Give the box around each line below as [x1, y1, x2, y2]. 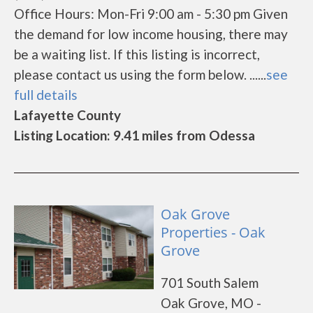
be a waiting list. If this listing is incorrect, [14, 46, 260, 62]
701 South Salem [161, 275, 259, 291]
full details [14, 87, 78, 103]
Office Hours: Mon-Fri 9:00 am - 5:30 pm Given [14, 6, 288, 22]
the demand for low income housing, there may [14, 26, 288, 42]
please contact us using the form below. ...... [14, 66, 266, 82]
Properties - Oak [161, 223, 265, 242]
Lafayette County [14, 107, 121, 123]
